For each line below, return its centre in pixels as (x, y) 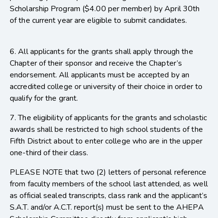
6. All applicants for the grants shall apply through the (101, 52)
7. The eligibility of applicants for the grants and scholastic (109, 118)
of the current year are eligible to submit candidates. (99, 21)
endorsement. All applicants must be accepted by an (100, 75)
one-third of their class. (49, 153)
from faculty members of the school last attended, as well (109, 184)
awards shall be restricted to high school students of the (106, 130)
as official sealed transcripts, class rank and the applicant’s (109, 196)
